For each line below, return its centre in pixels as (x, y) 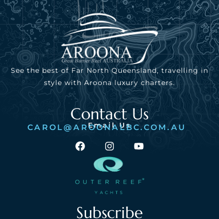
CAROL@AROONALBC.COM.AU (107, 127)
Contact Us (109, 114)
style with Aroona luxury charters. (109, 83)
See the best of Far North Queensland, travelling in (109, 71)
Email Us (109, 125)
